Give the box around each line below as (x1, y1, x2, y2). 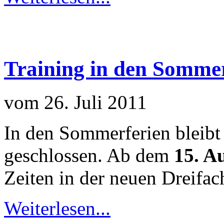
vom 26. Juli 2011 (4, 91, 147, 113)
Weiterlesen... (4, 197, 110, 219)
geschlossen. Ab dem (4, 144, 174, 166)
